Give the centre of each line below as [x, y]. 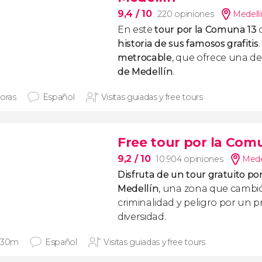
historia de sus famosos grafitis [188, 44]
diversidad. [142, 217]
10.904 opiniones [190, 159]
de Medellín [145, 72]
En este [136, 30]
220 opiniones [186, 14]
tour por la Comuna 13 [206, 30]
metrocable [145, 58]
